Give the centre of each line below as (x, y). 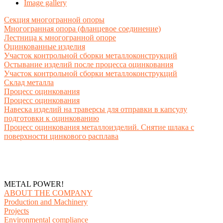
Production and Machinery (46, 202)
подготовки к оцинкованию (52, 118)
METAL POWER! (34, 184)
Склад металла (29, 82)
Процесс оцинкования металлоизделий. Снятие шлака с (99, 127)
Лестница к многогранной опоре (60, 37)
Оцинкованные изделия (45, 46)
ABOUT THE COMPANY (48, 193)
